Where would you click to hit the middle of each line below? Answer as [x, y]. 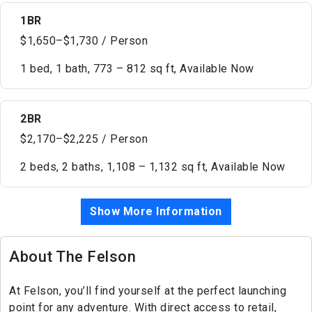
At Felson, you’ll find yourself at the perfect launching [148, 290]
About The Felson [72, 256]
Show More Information [156, 211]
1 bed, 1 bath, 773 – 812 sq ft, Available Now [137, 68]
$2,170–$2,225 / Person [84, 139]
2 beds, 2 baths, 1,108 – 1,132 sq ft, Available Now [153, 166]
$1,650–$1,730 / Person [84, 40]
